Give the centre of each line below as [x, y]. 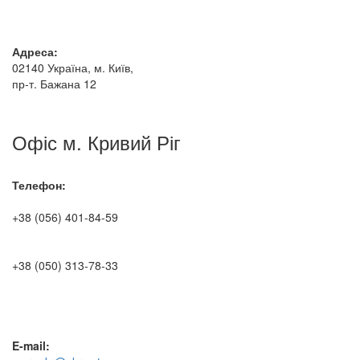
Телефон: [39, 184]
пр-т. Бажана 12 [54, 83]
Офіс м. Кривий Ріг [96, 141]
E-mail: [31, 345]
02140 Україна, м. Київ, [73, 67]
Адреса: [35, 51]
